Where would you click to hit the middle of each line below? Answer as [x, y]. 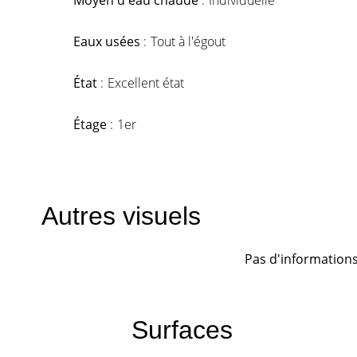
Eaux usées [108, 41]
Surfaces [182, 330]
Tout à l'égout [188, 41]
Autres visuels [121, 216]
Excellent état [146, 83]
